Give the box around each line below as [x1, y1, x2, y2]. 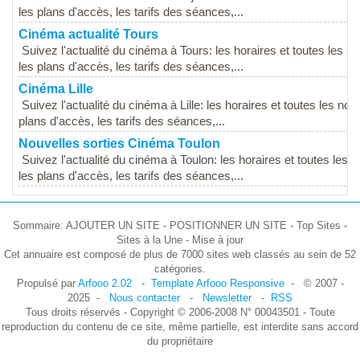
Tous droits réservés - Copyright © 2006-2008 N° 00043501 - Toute [25, 306, 335, 319]
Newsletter [202, 292, 252, 305]
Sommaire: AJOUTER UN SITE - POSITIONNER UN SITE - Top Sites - [13, 219, 347, 232]
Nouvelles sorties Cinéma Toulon [18, 137, 220, 151]
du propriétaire [147, 335, 213, 348]
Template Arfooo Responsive [150, 277, 284, 290]
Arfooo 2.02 [77, 277, 132, 290]
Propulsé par [16, 277, 78, 290]
